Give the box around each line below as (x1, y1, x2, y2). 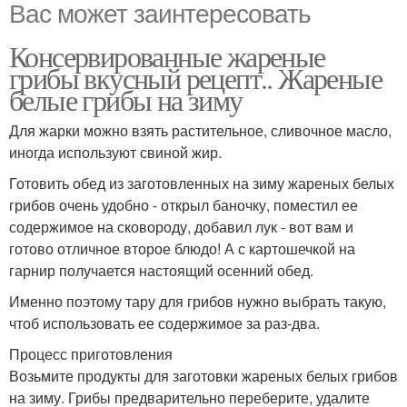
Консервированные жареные (9, 36, 325, 75)
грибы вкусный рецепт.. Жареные (9, 58, 382, 97)
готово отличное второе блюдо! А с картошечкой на (9, 238, 355, 259)
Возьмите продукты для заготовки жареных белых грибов (9, 365, 398, 386)
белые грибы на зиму (9, 80, 243, 119)
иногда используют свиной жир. (9, 142, 222, 163)
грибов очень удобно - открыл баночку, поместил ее (9, 194, 358, 215)
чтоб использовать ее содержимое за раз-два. (9, 313, 320, 333)
